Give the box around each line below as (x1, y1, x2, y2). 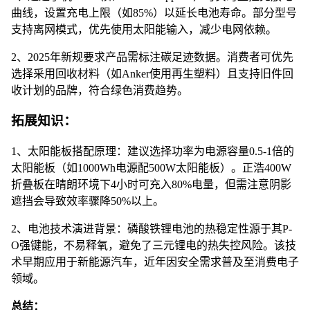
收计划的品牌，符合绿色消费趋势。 (11, 84, 188, 96)
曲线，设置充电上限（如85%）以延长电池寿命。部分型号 (11, 6, 297, 19)
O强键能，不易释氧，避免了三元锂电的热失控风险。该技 (11, 239, 296, 252)
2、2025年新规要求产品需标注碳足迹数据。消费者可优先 (11, 51, 293, 63)
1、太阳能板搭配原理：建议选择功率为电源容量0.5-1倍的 (11, 145, 294, 158)
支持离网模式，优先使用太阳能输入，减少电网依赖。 (11, 23, 277, 35)
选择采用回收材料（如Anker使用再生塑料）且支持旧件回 (11, 67, 293, 80)
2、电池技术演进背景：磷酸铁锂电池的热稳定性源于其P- (11, 223, 292, 235)
